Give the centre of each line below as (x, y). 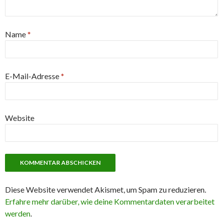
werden (18, 213)
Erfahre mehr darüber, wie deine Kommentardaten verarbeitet (110, 201)
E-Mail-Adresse (33, 76)
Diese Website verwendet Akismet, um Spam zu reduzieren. (106, 189)
